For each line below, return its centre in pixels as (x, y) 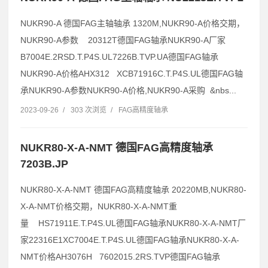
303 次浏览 (89, 110)
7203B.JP (44, 164)
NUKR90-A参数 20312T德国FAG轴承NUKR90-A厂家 (123, 40)
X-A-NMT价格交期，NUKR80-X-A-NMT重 (99, 206)
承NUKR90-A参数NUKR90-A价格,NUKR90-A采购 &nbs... (128, 90)
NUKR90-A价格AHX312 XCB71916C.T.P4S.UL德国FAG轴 (132, 73)
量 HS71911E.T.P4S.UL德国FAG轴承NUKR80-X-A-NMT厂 (133, 223)
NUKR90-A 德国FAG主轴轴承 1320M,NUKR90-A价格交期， (133, 23)
